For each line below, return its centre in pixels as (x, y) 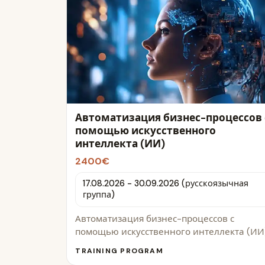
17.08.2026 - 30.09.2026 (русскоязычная (165, 184)
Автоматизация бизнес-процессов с (155, 219)
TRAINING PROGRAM (119, 251)
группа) (98, 195)
